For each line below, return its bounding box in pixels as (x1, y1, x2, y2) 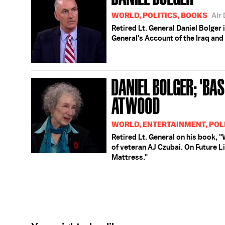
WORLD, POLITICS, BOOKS (111, 11, 207, 20)
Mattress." (111, 152, 148, 162)
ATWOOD (111, 93, 160, 117)
